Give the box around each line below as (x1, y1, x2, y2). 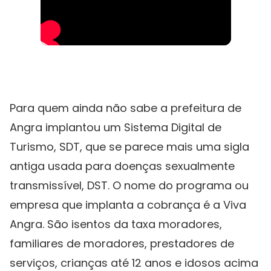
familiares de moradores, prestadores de (10, 236, 234, 252)
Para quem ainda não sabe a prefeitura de (10, 100, 241, 116)
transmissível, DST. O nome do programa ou (10, 178, 249, 194)
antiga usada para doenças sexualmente (10, 158, 235, 174)
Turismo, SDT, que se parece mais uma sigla (10, 139, 249, 155)
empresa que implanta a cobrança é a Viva (10, 197, 246, 213)
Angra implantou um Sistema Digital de (10, 120, 221, 135)
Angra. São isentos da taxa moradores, (10, 217, 222, 232)
